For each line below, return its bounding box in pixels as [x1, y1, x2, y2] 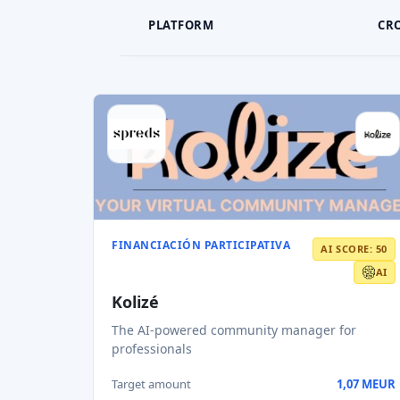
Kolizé [112, 291, 159, 312]
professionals [112, 340, 192, 357]
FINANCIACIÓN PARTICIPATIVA [112, 237, 290, 253]
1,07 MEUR [337, 376, 396, 392]
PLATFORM [148, 17, 213, 33]
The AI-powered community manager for [112, 321, 356, 338]
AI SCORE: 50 [321, 242, 387, 255]
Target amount [112, 376, 191, 392]
